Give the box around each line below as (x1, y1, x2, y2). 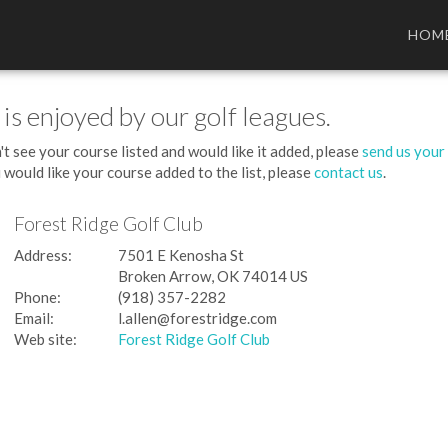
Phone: (14, 287, 61, 306)
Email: (14, 308, 54, 327)
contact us (314, 162, 383, 181)
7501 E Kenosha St (118, 245, 244, 264)
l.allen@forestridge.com (118, 308, 277, 327)
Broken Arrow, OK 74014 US (118, 266, 308, 285)
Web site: (14, 329, 77, 348)
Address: (14, 245, 72, 264)
